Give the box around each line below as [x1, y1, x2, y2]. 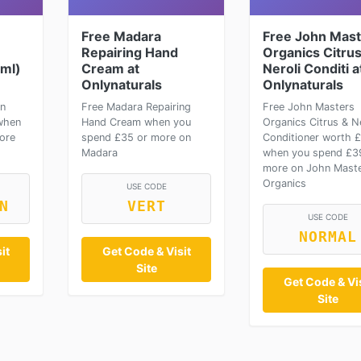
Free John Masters [263, 101, 355, 113]
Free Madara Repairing [81, 101, 191, 113]
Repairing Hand [81, 44, 178, 60]
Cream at [81, 60, 139, 77]
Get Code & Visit [102, 244, 191, 258]
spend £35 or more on [81, 131, 191, 143]
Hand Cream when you [81, 116, 191, 128]
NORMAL [298, 229, 357, 245]
